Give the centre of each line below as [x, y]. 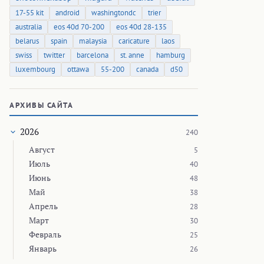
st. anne [132, 55]
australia [29, 27]
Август [42, 150]
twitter [54, 55]
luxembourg [35, 70]
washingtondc [114, 13]
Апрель [43, 206]
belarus [27, 41]
